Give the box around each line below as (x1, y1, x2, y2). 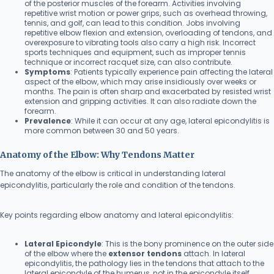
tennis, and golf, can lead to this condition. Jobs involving (24, 17, 240, 28)
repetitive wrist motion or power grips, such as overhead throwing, (24, 7, 267, 18)
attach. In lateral (182, 248, 245, 259)
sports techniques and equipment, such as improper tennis (24, 46, 246, 57)
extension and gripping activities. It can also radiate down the (24, 95, 256, 106)
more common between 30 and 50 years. (24, 125, 179, 136)
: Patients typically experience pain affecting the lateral (70, 66, 273, 77)
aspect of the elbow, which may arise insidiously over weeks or (24, 76, 256, 87)
